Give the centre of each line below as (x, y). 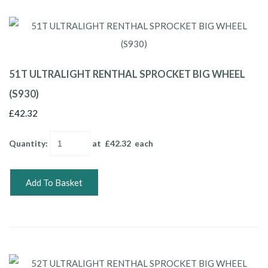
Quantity (27, 143)
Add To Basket (54, 182)
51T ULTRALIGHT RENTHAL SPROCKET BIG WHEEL (127, 74)
